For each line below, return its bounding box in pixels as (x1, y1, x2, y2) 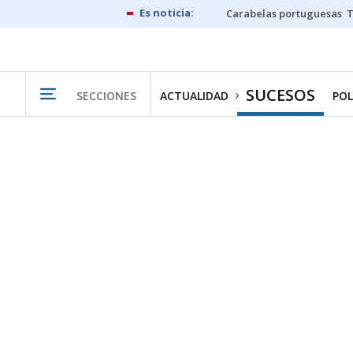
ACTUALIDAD (160, 88, 229, 103)
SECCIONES (76, 87, 136, 103)
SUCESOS (246, 84, 315, 106)
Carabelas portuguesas (226, 6, 342, 20)
